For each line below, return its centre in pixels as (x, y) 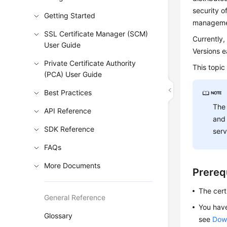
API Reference (68, 111)
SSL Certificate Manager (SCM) (96, 34)
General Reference (75, 197)
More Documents (72, 165)
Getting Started (70, 15)
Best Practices (68, 92)
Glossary (59, 216)
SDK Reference (69, 129)
